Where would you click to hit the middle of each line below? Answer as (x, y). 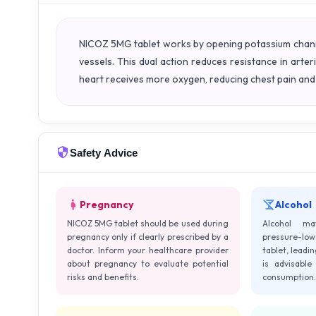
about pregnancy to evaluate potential (148, 263)
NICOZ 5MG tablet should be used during (148, 223)
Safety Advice (104, 152)
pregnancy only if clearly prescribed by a (148, 237)
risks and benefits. (103, 277)
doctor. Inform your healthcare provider (148, 250)
